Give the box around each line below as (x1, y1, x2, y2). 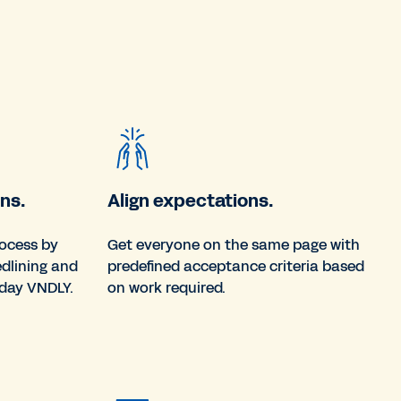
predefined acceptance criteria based (107, 255, 364, 277)
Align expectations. (107, 187, 273, 213)
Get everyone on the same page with (107, 234, 360, 255)
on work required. (107, 277, 226, 298)
